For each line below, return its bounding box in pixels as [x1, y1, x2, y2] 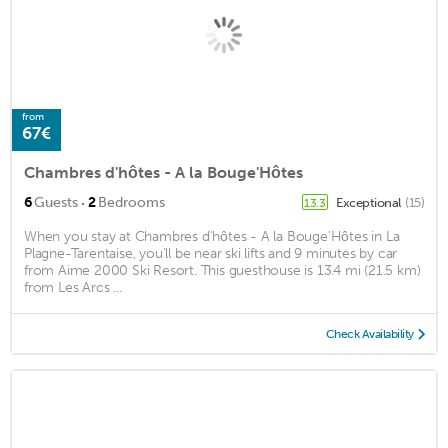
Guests [34, 193, 78, 211]
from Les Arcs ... [24, 278, 122, 296]
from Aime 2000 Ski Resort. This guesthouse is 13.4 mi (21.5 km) [24, 261, 421, 279]
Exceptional [336, 194, 403, 210]
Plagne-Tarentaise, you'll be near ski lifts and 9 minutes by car [24, 244, 398, 262]
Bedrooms [98, 193, 165, 211]
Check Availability [325, 326, 414, 341]
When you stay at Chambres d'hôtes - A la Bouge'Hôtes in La [24, 227, 400, 245]
